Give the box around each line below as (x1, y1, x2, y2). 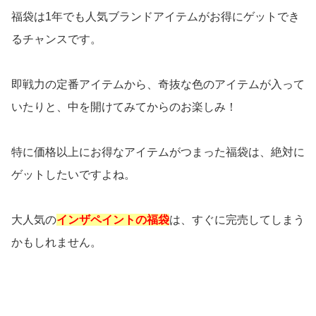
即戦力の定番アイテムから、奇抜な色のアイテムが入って (11, 78, 305, 90)
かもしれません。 (11, 236, 102, 248)
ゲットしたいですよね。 (11, 168, 135, 181)
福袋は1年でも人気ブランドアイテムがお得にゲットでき (11, 10, 300, 23)
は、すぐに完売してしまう (169, 213, 305, 226)
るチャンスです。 (11, 32, 102, 45)
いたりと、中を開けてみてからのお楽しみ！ (11, 100, 237, 113)
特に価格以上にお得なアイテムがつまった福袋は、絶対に (11, 145, 305, 158)
